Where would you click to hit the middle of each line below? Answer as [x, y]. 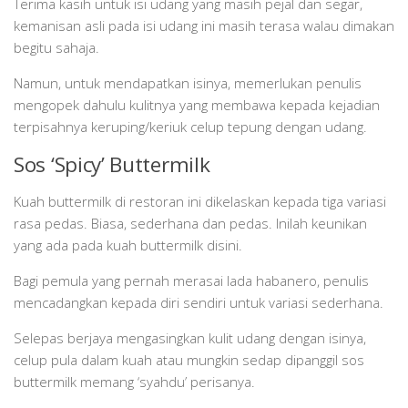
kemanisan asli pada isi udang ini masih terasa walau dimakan [204, 26]
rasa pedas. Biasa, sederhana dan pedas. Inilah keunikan [190, 224]
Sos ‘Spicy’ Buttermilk [112, 165]
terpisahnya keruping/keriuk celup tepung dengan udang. [190, 127]
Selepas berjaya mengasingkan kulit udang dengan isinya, [190, 338]
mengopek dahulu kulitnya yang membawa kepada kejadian [197, 105]
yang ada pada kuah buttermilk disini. [130, 245]
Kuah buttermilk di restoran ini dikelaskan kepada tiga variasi [200, 202]
